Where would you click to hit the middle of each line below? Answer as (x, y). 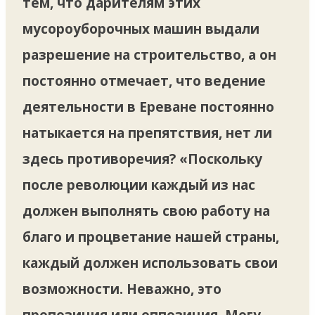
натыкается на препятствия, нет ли (147, 133)
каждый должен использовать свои (150, 263)
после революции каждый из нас (139, 185)
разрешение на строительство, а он (149, 54)
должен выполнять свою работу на (146, 211)
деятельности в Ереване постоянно (148, 107)
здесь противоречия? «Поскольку (142, 159)
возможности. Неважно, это (122, 289)
